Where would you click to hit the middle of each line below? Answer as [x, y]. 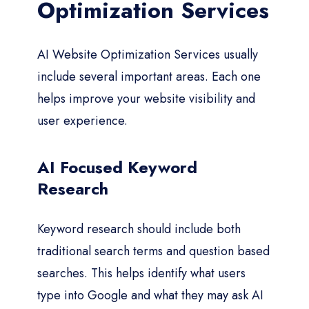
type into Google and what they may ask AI [150, 295]
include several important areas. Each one [149, 76]
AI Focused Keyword [117, 167]
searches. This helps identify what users [141, 273]
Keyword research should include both [139, 229]
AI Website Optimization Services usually [148, 54]
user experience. [82, 120]
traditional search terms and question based [153, 251]
